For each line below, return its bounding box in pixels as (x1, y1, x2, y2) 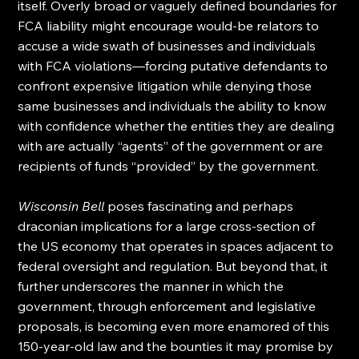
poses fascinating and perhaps (104, 198, 297, 214)
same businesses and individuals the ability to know (18, 98, 330, 114)
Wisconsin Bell (18, 198, 105, 214)
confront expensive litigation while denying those (18, 78, 316, 94)
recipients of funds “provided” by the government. (18, 158, 319, 174)
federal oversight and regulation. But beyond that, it (18, 258, 332, 274)
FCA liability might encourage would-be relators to (18, 18, 323, 34)
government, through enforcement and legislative (18, 298, 320, 314)
